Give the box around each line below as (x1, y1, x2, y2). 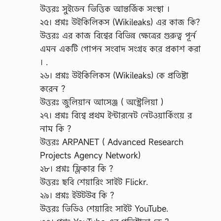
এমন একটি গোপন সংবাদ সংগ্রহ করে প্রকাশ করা (40, 42, 201, 54)
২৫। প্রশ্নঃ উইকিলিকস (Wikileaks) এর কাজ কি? (40, 16, 200, 28)
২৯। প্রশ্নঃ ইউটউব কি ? (40, 189, 114, 201)
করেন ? (40, 82, 65, 94)
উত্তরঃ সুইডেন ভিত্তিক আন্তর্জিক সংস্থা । (40, 2, 170, 14)
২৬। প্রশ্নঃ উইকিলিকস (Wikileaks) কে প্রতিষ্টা (40, 69, 188, 81)
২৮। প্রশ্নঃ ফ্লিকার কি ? (40, 162, 113, 174)
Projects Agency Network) (40, 149, 141, 161)
